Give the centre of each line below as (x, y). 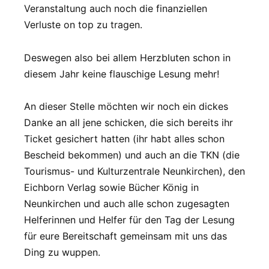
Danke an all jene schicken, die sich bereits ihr (128, 122)
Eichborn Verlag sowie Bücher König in (111, 187)
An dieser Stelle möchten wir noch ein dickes (126, 106)
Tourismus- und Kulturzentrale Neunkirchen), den (134, 171)
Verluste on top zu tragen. (83, 25)
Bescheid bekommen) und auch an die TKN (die (132, 155)
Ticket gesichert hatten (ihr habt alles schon (124, 138)
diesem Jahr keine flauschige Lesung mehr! (122, 74)
